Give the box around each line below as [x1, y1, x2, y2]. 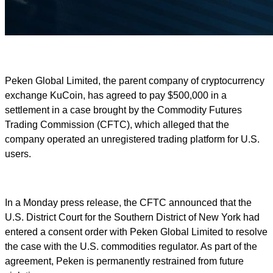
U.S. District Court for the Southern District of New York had [5, 211, 260, 222]
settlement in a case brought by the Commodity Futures [5, 104, 242, 115]
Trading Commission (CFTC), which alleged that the [5, 119, 229, 130]
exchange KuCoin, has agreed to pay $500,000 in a [5, 90, 227, 101]
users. [5, 148, 31, 159]
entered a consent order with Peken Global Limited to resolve [5, 226, 268, 237]
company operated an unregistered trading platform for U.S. [5, 133, 260, 144]
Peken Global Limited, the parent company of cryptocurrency [5, 75, 264, 86]
